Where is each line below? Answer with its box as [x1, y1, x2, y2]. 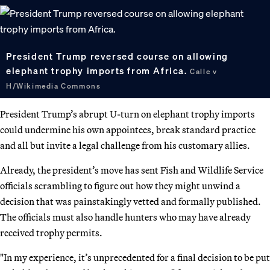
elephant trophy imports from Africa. [6, 64, 190, 77]
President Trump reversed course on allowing [6, 49, 228, 62]
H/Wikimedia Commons [6, 81, 101, 90]
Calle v [190, 66, 218, 76]
